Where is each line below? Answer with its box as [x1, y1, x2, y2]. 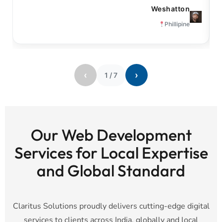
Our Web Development [30, 125, 192, 145]
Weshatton [151, 4, 190, 13]
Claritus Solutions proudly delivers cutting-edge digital [12, 201, 210, 212]
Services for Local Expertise [14, 143, 208, 163]
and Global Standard [37, 161, 185, 181]
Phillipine [165, 20, 190, 28]
